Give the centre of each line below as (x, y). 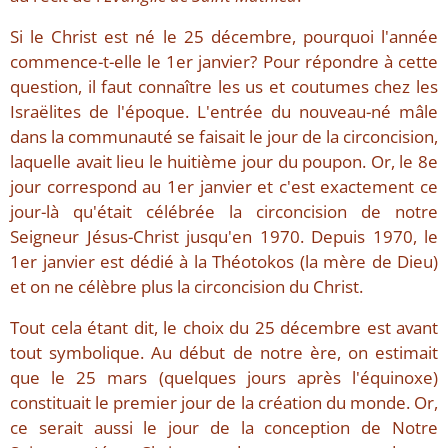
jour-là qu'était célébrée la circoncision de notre (224, 212)
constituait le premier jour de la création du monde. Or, (224, 403)
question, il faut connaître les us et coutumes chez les (224, 87)
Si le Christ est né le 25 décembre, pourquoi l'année (224, 37)
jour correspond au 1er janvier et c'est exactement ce (224, 187)
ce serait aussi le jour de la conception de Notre (224, 428)
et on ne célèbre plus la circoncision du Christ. (186, 287)
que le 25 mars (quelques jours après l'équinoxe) (224, 378)
